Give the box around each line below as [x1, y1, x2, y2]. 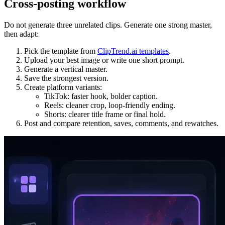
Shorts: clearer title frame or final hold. [44, 110, 166, 119]
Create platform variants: [24, 83, 102, 92]
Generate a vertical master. [24, 65, 107, 74]
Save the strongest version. [24, 74, 108, 83]
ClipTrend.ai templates [97, 47, 169, 56]
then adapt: [4, 30, 39, 39]
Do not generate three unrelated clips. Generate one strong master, [4, 21, 212, 30]
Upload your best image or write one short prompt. [24, 56, 184, 65]
